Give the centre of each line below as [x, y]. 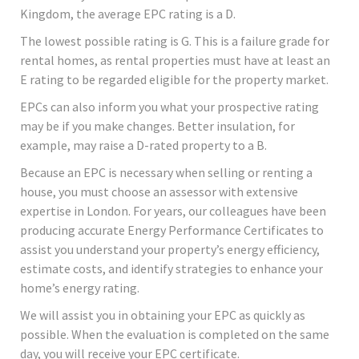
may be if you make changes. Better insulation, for [157, 126]
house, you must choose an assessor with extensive [159, 192]
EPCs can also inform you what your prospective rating [169, 107]
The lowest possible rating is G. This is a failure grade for [175, 41]
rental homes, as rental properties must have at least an [175, 61]
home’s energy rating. [80, 288]
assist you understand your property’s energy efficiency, [170, 250]
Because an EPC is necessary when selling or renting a [166, 173]
